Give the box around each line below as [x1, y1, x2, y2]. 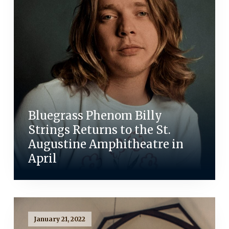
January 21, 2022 [34, 215, 85, 223]
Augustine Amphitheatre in [28, 137, 184, 152]
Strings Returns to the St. [28, 123, 171, 138]
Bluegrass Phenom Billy [28, 108, 162, 123]
